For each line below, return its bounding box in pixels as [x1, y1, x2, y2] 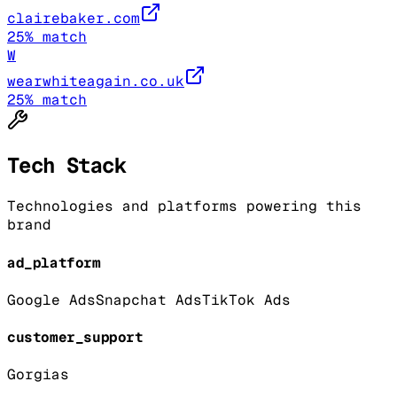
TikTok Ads [202, 290, 291, 309]
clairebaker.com [7, 8, 140, 27]
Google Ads [7, 290, 96, 309]
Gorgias [7, 365, 69, 385]
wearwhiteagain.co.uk [7, 71, 184, 90]
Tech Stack [7, 152, 126, 180]
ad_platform [7, 253, 101, 272]
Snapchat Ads [96, 290, 202, 309]
